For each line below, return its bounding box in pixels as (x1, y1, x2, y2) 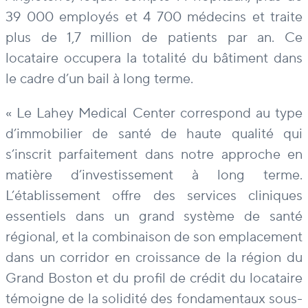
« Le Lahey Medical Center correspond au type (5, 104, 302, 122)
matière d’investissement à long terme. (5, 166, 302, 184)
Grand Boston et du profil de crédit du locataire (5, 269, 302, 287)
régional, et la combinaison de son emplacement (5, 228, 302, 246)
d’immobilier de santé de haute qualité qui (5, 124, 302, 143)
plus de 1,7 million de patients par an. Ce (5, 28, 302, 47)
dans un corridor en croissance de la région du (5, 248, 302, 267)
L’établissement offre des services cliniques (5, 186, 302, 205)
